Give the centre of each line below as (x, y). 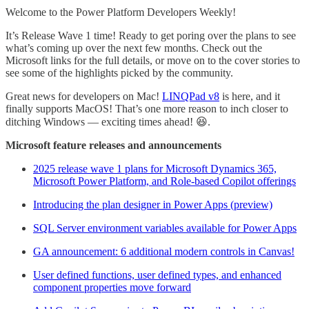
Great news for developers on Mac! (84, 96)
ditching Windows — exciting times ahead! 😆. (108, 121)
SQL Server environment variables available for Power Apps (165, 228)
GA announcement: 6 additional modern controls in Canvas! (164, 251)
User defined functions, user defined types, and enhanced (157, 275)
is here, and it (250, 96)
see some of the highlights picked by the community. (119, 72)
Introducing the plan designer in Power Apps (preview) (153, 204)
